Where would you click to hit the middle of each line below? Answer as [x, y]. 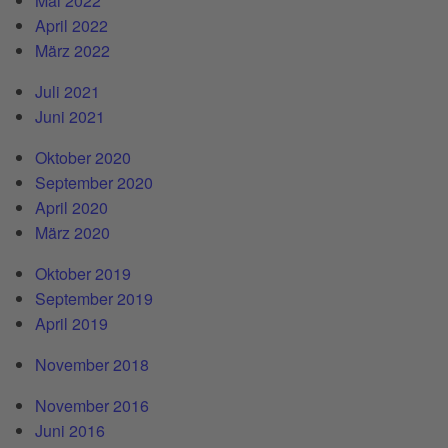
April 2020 [71, 207]
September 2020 [94, 182]
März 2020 [72, 232]
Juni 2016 [70, 430]
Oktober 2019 [83, 273]
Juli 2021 [67, 91]
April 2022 [71, 25]
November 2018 [92, 364]
